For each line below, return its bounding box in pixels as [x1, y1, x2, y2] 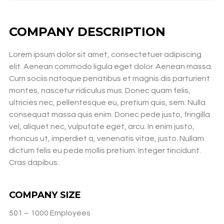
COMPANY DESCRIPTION [9, 24, 165, 39]
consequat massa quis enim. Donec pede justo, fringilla [9, 110, 210, 118]
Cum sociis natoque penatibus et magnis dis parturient [9, 74, 210, 82]
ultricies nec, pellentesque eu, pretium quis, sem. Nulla [9, 98, 205, 106]
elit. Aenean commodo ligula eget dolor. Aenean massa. [9, 62, 212, 70]
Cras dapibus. [9, 158, 59, 166]
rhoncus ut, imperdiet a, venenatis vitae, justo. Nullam [9, 134, 204, 142]
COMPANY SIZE [9, 189, 81, 200]
